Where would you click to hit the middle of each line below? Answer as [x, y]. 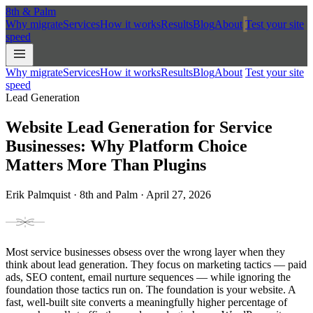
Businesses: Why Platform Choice [126, 146]
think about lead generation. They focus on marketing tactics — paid [156, 264]
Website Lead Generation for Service [139, 127]
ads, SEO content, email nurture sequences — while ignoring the [148, 277]
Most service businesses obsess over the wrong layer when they [145, 252]
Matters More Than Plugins [106, 165]
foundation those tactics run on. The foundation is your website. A [151, 289]
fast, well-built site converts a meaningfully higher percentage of [146, 302]
